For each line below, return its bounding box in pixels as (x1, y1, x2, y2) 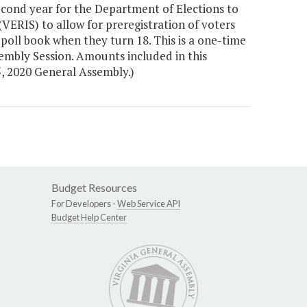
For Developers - (51, 198, 117, 210)
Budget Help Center (51, 212, 127, 223)
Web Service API (117, 198, 180, 210)
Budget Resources (51, 181, 137, 195)
